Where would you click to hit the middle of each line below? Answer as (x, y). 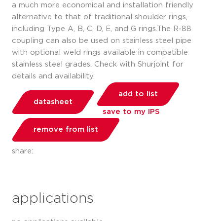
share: (24, 151)
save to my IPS (131, 112)
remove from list (66, 130)
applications (53, 199)
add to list (138, 94)
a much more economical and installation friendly (103, 5)
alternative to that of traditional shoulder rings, (100, 17)
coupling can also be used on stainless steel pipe (102, 41)
